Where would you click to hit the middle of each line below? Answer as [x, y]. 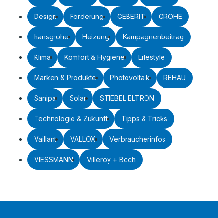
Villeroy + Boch [111, 159]
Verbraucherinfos [137, 139]
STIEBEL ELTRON [127, 98]
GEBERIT [131, 16]
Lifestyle [152, 57]
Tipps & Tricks [144, 118]
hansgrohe [51, 37]
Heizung [96, 37]
